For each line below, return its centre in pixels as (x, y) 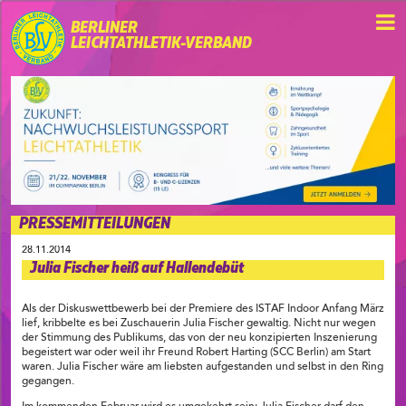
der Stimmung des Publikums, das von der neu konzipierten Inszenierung (199, 338)
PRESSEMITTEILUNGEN (95, 223)
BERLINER (106, 28)
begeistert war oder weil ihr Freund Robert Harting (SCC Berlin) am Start (196, 353)
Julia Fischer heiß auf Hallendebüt (137, 269)
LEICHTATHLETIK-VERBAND (161, 43)
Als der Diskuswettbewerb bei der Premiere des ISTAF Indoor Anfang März (203, 309)
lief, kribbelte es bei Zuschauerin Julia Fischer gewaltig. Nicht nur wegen (199, 324)
